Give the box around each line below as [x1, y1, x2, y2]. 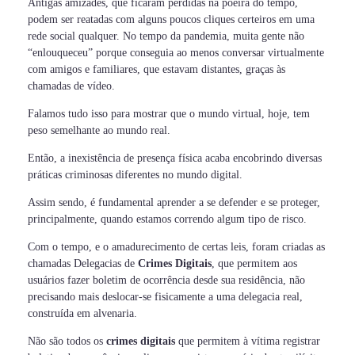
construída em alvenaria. [28, 307, 137, 320]
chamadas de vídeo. [28, 80, 115, 93]
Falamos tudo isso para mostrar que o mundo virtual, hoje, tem [28, 108, 310, 120]
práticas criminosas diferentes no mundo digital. [28, 169, 242, 181]
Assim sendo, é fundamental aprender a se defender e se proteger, [28, 197, 320, 209]
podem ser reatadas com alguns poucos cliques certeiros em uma [28, 13, 315, 26]
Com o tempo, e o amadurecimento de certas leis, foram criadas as [28, 241, 325, 254]
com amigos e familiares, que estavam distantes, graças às [28, 63, 285, 76]
